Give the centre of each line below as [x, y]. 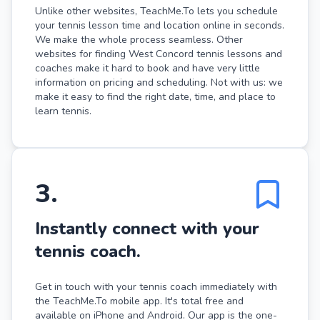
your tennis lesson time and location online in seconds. [160, 25]
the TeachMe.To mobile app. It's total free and [139, 301]
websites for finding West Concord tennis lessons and [159, 54]
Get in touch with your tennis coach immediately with [156, 286]
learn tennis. [63, 111]
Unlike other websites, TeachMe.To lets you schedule [156, 11]
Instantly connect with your [147, 228]
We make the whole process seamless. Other [139, 39]
